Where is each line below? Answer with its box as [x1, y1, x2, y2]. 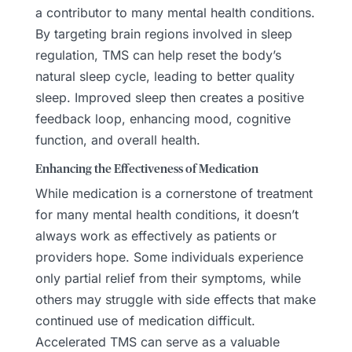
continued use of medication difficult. [35, 312, 255, 328]
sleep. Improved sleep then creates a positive [35, 89, 304, 105]
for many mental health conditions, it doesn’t [35, 206, 299, 222]
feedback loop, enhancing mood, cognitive [35, 110, 291, 126]
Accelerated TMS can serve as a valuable [35, 333, 280, 350]
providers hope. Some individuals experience [35, 248, 303, 265]
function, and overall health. [35, 131, 200, 148]
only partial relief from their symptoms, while [35, 269, 301, 286]
